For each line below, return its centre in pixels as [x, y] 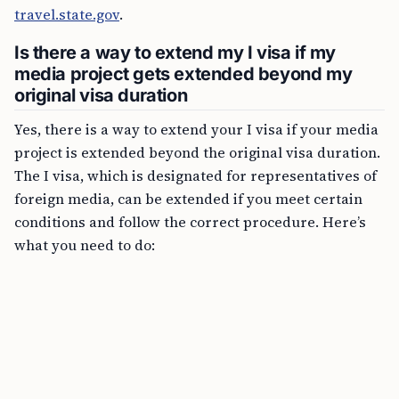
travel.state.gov [67, 14]
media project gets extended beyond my [183, 74]
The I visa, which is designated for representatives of [195, 175]
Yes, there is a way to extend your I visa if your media [196, 129]
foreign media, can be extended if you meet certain [188, 199]
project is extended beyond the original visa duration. [197, 152]
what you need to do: [85, 245]
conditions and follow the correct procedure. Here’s [190, 222]
